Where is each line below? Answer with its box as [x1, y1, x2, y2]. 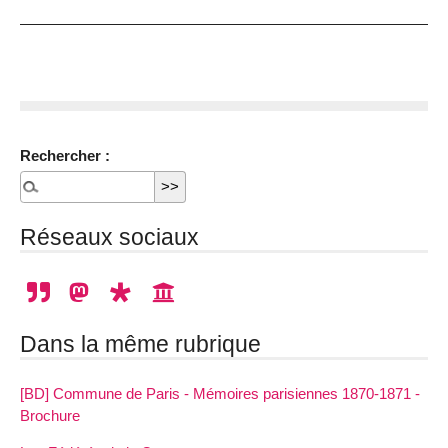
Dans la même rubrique [20, 330, 261, 357]
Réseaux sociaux [20, 223, 199, 250]
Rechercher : [20, 146, 110, 164]
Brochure [20, 406, 80, 424]
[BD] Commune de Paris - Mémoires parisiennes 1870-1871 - [20, 384, 420, 402]
